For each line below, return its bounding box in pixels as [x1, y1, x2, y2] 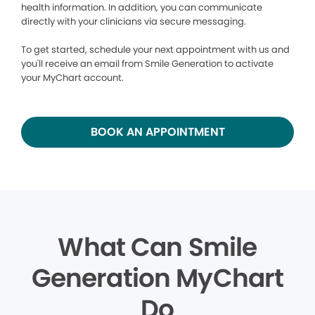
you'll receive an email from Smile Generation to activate [21, 57, 274, 70]
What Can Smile [58, 229, 257, 265]
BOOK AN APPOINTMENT [90, 124, 225, 140]
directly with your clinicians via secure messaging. [21, 15, 248, 28]
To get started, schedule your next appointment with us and [21, 43, 290, 56]
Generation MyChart [31, 260, 284, 296]
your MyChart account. [21, 71, 124, 84]
